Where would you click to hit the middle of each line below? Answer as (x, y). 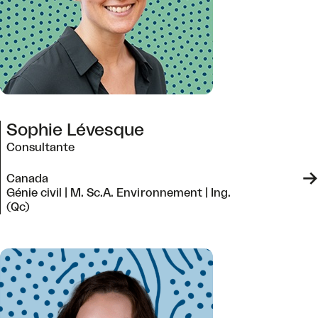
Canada (27, 179)
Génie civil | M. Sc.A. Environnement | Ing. (119, 193)
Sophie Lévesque (75, 131)
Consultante (40, 148)
